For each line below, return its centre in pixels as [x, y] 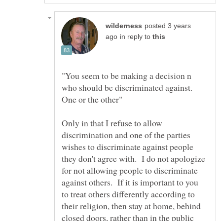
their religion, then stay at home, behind [131, 205]
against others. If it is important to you [130, 182]
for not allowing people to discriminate [130, 170]
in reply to [136, 37]
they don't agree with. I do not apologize [133, 158]
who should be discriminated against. [129, 87]
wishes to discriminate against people [128, 146]
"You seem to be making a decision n [127, 75]
